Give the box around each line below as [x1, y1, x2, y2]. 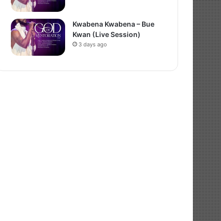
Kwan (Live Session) [73, 30, 141, 38]
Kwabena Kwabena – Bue [73, 20, 155, 28]
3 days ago [78, 41, 108, 48]
